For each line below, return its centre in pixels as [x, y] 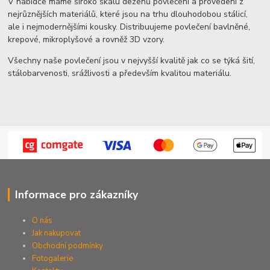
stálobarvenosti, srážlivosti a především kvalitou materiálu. [120, 73]
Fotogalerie [53, 258]
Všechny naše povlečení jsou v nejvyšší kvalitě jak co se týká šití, [132, 60]
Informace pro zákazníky [76, 194]
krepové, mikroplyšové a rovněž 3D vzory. [86, 39]
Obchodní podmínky [68, 246]
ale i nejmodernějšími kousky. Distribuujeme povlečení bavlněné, [129, 27]
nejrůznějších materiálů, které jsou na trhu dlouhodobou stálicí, [128, 14]
